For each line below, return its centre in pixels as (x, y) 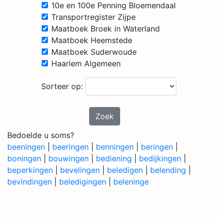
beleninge (131, 182)
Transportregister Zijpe (93, 17)
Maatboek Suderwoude (94, 52)
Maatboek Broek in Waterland (105, 29)
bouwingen (69, 158)
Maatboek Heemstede (92, 40)
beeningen (26, 147)
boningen (24, 158)
